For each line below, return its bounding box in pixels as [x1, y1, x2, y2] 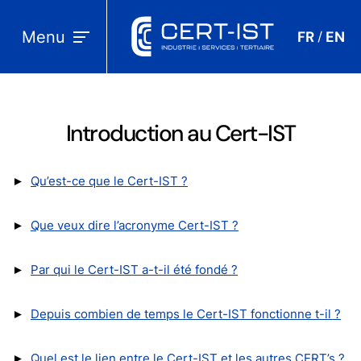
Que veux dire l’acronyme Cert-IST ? [31, 218, 239, 233]
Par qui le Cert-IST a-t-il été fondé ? [31, 262, 238, 277]
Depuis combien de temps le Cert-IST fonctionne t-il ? [31, 306, 341, 322]
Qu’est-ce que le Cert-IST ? [31, 173, 188, 189]
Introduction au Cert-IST [65, 118, 296, 148]
